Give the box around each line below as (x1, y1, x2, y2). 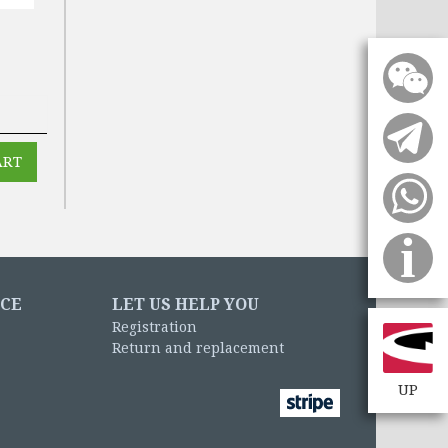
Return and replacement (112, 339, 284, 356)
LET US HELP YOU (112, 294, 259, 314)
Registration (112, 318, 197, 335)
